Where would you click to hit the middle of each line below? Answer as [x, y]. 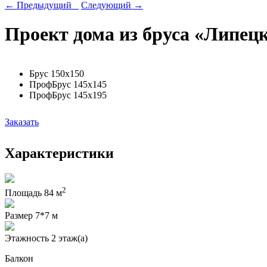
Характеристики [59, 153]
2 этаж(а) [68, 238]
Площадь [23, 193]
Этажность [27, 238]
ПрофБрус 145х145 [68, 84]
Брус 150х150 [57, 73]
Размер [19, 216]
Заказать [22, 122]
